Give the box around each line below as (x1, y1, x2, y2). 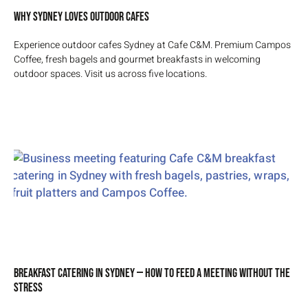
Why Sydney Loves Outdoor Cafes (14, 9, 149, 24)
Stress (14, 280, 43, 295)
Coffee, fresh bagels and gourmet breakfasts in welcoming (14, 52, 261, 67)
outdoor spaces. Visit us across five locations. (14, 66, 207, 81)
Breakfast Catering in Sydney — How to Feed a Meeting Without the (14, 265, 290, 280)
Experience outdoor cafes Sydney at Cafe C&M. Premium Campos (14, 37, 291, 52)
